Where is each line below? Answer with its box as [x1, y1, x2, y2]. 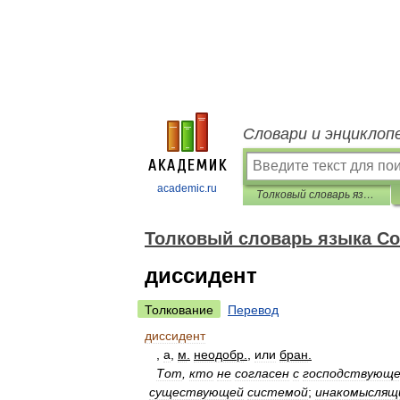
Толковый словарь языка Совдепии [363, 188, 374, 201]
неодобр [194, 347, 244, 362]
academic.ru [157, 182, 217, 195]
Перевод [228, 303, 279, 317]
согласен [235, 366, 289, 380]
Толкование [145, 303, 213, 317]
